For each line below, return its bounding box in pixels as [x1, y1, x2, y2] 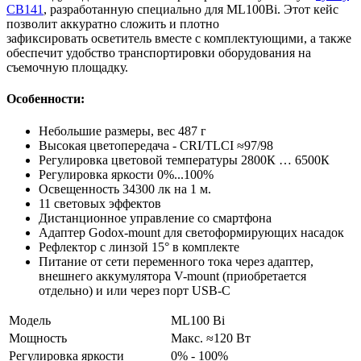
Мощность [9, 330, 67, 345]
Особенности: [6, 92, 85, 106]
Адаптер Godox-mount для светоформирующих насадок [39, 225, 344, 239]
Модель [9, 313, 51, 327]
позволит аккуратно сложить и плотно [6, 17, 219, 31]
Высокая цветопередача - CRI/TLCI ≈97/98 [39, 138, 273, 152]
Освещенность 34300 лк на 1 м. [39, 181, 211, 196]
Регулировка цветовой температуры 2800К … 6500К [39, 152, 330, 167]
